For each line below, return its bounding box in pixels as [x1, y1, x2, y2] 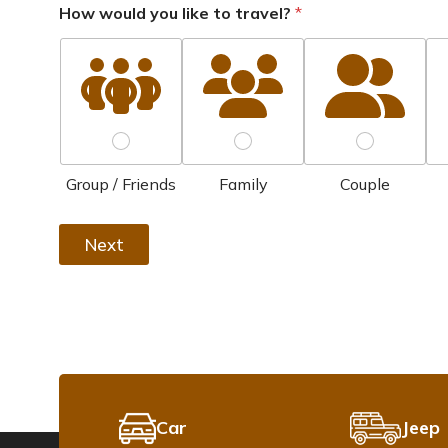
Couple [340, 174, 390, 194]
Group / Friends [66, 174, 176, 194]
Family [218, 174, 268, 194]
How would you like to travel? [59, 3, 295, 23]
